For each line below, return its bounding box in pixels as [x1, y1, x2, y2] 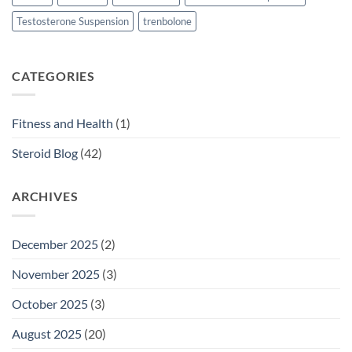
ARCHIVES [12, 189, 79, 204]
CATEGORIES [12, 68, 95, 83]
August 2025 [12, 325, 82, 341]
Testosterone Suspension [16, 14, 129, 27]
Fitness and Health [12, 115, 113, 131]
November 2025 [12, 266, 100, 281]
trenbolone [143, 14, 192, 27]
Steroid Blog [12, 145, 78, 161]
